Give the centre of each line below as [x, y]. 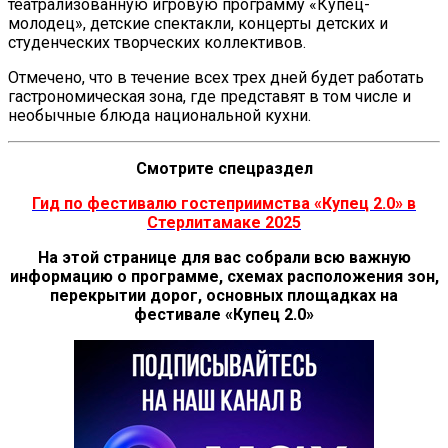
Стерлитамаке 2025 [224, 222]
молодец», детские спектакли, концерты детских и [198, 23]
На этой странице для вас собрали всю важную [224, 257]
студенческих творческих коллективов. [157, 42]
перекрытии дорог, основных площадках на [224, 295]
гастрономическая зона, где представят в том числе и [209, 96]
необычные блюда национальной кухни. [159, 115]
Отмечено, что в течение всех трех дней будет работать [216, 77]
